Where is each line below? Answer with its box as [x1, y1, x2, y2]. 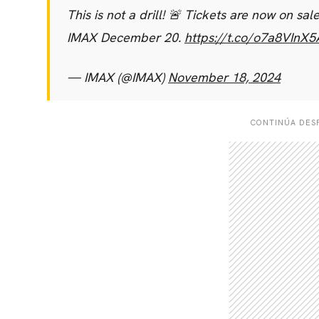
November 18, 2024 [168, 69, 281, 86]
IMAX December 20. [67, 29, 184, 46]
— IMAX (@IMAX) [67, 69, 168, 86]
